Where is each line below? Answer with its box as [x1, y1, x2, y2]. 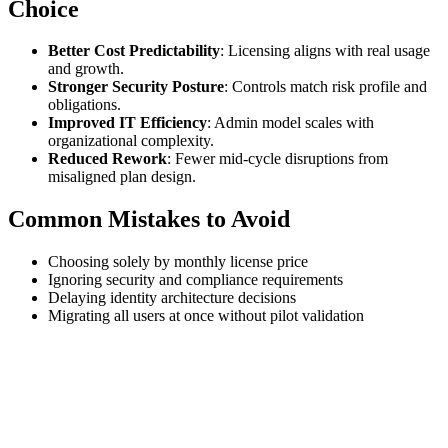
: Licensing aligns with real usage [220, 42, 430, 60]
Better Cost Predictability [48, 42, 220, 60]
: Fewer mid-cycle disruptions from [167, 150, 388, 168]
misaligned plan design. [48, 168, 196, 186]
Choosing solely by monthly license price [48, 253, 308, 271]
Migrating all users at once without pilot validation [48, 307, 364, 325]
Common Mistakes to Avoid [8, 206, 290, 233]
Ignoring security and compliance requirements [48, 271, 343, 289]
